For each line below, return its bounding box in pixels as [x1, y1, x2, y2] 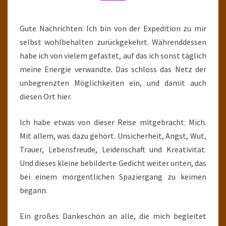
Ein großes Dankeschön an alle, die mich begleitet [20, 211, 206, 221]
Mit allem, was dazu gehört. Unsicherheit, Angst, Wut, [20, 131, 206, 141]
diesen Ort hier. [20, 91, 72, 101]
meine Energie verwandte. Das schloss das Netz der [20, 64, 206, 74]
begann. [20, 185, 47, 195]
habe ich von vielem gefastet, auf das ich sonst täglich [20, 50, 206, 61]
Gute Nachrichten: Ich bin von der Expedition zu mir [20, 23, 206, 33]
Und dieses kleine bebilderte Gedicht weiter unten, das [20, 158, 206, 168]
